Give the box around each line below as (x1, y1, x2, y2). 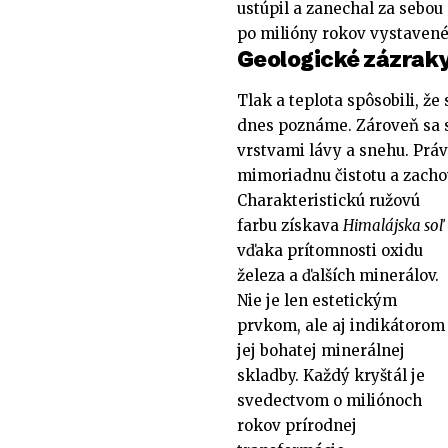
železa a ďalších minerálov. (237, 265, 439, 285)
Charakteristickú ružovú (237, 190, 420, 210)
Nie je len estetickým (237, 290, 397, 310)
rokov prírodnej (237, 415, 357, 435)
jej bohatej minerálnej (237, 340, 405, 360)
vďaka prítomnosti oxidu (237, 240, 423, 260)
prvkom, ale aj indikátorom (237, 315, 445, 335)
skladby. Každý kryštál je (237, 365, 425, 385)
